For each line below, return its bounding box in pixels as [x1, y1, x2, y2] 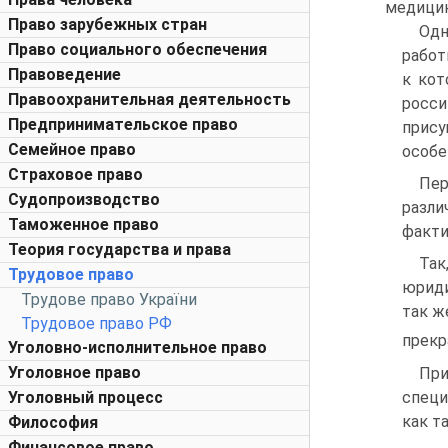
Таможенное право [8, 215, 159, 234]
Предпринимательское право [8, 115, 238, 134]
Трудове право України [21, 290, 197, 309]
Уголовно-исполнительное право [8, 338, 267, 357]
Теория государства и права [8, 240, 231, 259]
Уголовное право [8, 363, 141, 382]
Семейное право [8, 140, 136, 159]
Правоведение [8, 65, 121, 84]
